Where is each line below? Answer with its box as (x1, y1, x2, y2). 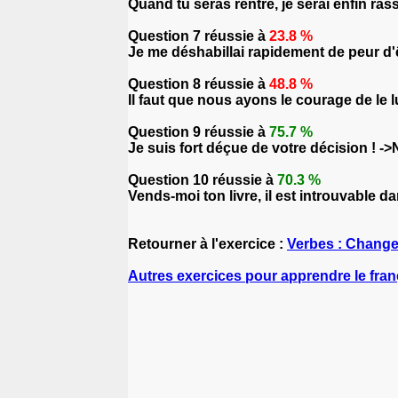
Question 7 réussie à (128, 28, 269, 44)
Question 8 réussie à (128, 76, 269, 92)
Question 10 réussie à (128, 172, 277, 187)
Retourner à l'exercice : (128, 236, 287, 251)
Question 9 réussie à (128, 124, 269, 139)
